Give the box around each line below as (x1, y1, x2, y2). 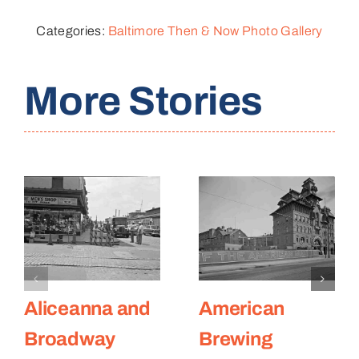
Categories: (36, 24, 108, 38)
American (198, 298, 285, 320)
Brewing (198, 329, 273, 350)
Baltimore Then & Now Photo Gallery (107, 24, 323, 38)
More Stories (23, 79, 263, 123)
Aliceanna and (23, 298, 151, 320)
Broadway (23, 329, 116, 350)
